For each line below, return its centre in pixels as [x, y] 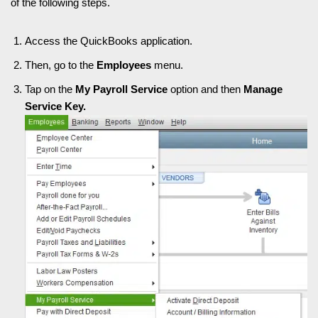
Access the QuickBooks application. [109, 41]
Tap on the [50, 89]
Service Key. [55, 106]
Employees [125, 65]
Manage [263, 89]
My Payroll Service [121, 89]
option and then [205, 89]
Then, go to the [61, 65]
